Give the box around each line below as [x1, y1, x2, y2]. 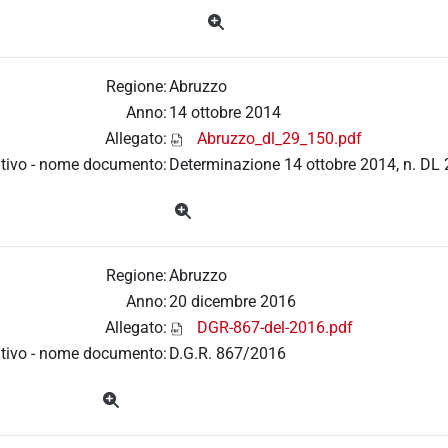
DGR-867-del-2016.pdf [197, 318, 353, 338]
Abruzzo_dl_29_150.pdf [197, 129, 362, 149]
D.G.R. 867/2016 [169, 344, 286, 364]
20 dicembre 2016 [169, 292, 296, 312]
